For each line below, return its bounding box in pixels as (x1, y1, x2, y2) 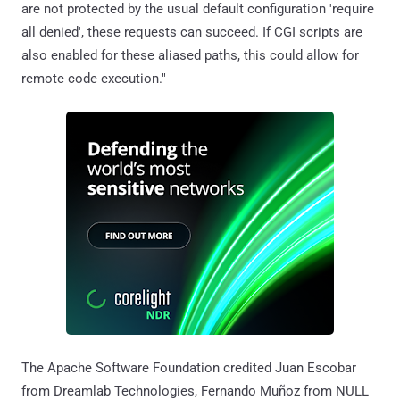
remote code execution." (21, 70, 166, 87)
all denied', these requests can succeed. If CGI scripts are (21, 23, 362, 40)
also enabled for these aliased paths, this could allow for (21, 46, 359, 63)
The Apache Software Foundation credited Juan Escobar (21, 359, 356, 376)
